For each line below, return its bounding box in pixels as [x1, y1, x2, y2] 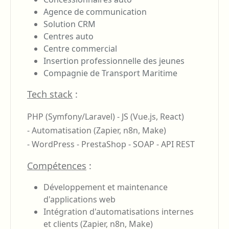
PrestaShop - [81, 138, 133, 150]
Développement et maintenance [43, 181, 168, 193]
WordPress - [32, 138, 81, 150]
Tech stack [27, 87, 73, 100]
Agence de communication [43, 6, 147, 17]
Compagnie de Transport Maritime [43, 67, 177, 79]
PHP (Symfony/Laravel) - [27, 110, 122, 122]
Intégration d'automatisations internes [43, 205, 194, 217]
